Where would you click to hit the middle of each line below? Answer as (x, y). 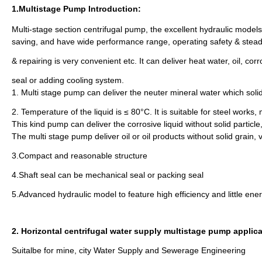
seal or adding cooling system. (68, 80)
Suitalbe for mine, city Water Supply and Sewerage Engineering (129, 251)
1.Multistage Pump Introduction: (76, 9)
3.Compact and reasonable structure (81, 156)
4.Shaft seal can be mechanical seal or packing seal (109, 175)
